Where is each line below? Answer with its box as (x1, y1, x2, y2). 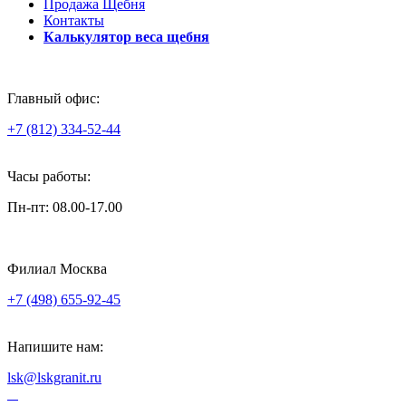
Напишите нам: (7, 338, 103, 354)
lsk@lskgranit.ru (7, 369, 101, 385)
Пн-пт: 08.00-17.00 (7, 198, 122, 215)
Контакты (43, 12, 104, 28)
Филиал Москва (7, 260, 107, 276)
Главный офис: (7, 90, 100, 106)
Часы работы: (7, 168, 91, 184)
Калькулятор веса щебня (43, 28, 209, 44)
